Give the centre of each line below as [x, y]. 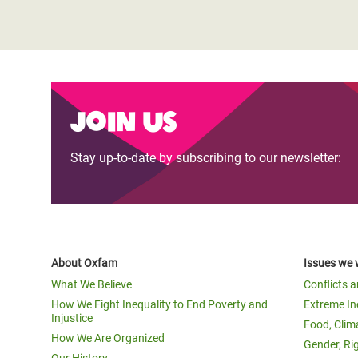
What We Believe [91, 284]
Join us [123, 119]
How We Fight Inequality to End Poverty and [159, 304]
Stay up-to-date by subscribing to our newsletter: [206, 158]
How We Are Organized [108, 338]
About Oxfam [84, 263]
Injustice [72, 318]
